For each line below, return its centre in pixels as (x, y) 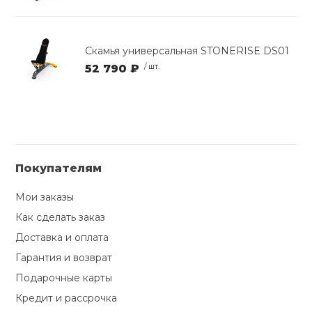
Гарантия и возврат (64, 258)
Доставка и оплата (62, 238)
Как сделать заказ (61, 218)
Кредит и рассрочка (67, 298)
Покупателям (59, 169)
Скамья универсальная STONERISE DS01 (187, 51)
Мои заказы (45, 197)
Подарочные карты (64, 278)
